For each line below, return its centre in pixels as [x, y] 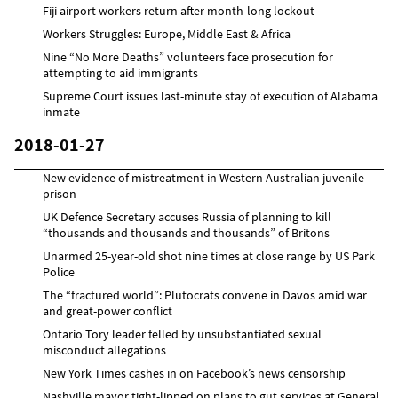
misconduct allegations [104, 350]
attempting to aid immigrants [120, 72]
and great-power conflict [107, 310]
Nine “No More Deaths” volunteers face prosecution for [188, 56]
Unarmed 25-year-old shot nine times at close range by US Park [209, 255]
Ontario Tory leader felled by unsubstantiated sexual [182, 334]
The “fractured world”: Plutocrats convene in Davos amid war [205, 295]
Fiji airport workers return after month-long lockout [179, 10]
